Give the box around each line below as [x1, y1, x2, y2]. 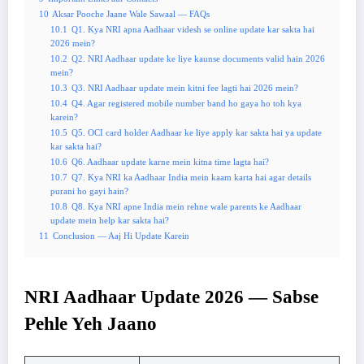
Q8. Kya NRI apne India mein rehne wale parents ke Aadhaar [71, 201, 301, 212]
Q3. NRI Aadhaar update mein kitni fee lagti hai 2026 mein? [71, 83, 298, 93]
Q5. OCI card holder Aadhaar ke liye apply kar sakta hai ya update [71, 128, 322, 138]
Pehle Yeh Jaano [24, 314, 157, 335]
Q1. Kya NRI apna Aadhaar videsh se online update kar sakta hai [71, 24, 314, 35]
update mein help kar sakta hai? [50, 215, 169, 226]
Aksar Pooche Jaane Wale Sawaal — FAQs [52, 9, 210, 19]
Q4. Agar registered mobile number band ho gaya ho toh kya [71, 98, 301, 109]
